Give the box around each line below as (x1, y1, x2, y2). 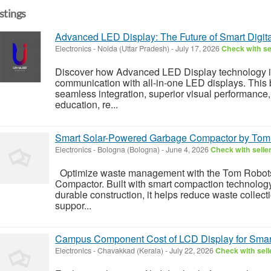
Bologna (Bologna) (97, 143, 160, 155)
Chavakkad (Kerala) (97, 244, 163, 256)
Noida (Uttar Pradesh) (97, 42, 169, 54)
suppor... (55, 198, 91, 212)
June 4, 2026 (164, 143, 211, 155)
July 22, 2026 (168, 244, 215, 256)
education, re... (55, 97, 118, 111)
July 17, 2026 (174, 42, 221, 54)
